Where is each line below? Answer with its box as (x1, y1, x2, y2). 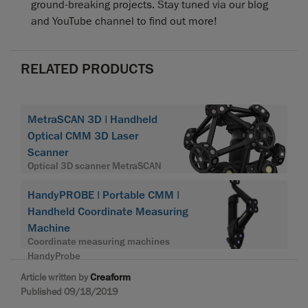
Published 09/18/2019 (21, 285, 118, 298)
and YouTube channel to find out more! (31, 14, 217, 29)
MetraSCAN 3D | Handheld (27, 113, 157, 127)
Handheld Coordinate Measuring (27, 205, 188, 219)
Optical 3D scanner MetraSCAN (27, 159, 162, 173)
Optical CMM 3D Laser (27, 129, 139, 144)
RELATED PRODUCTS (21, 59, 154, 79)
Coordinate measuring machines (27, 234, 170, 248)
